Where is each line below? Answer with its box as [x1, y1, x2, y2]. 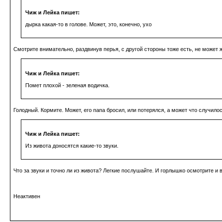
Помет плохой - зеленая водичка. [25, 82, 110, 88]
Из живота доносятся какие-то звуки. [25, 143, 118, 149]
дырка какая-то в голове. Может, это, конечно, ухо [25, 21, 152, 28]
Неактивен [13, 193, 40, 200]
